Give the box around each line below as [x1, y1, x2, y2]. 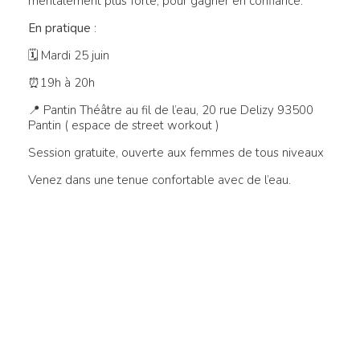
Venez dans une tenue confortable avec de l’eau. [28, 171, 291, 188]
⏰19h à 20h [28, 74, 95, 91]
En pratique [28, 19, 91, 36]
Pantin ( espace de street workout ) [28, 117, 219, 133]
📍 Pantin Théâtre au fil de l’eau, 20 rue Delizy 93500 [28, 101, 313, 118]
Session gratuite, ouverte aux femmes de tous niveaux [28, 144, 324, 161]
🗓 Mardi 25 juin [28, 47, 109, 63]
